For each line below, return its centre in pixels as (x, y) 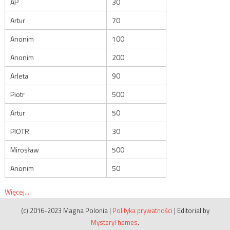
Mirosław (24, 149)
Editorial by (193, 210)
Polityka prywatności (142, 210)
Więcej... (17, 191)
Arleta (19, 75)
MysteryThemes (114, 222)
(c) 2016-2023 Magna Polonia (64, 210)
